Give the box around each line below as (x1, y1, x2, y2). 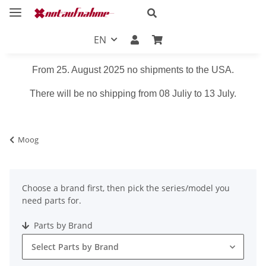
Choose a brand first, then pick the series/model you (22, 182, 230, 194)
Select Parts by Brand (31, 240, 119, 252)
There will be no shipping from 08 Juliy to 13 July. (30, 88, 236, 99)
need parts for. (22, 194, 81, 206)
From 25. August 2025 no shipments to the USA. (32, 64, 234, 75)
